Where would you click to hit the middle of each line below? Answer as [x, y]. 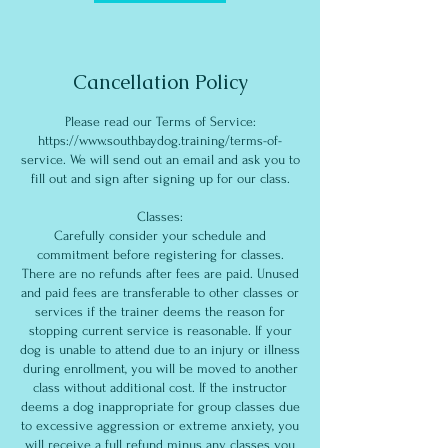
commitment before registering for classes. [160, 254]
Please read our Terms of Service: [160, 121]
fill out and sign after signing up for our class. [160, 178]
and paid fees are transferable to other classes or [160, 292]
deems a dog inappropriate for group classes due [160, 406]
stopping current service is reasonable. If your [160, 330]
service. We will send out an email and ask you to [160, 159]
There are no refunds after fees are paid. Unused [160, 273]
